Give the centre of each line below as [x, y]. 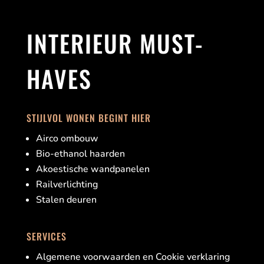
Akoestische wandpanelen [93, 169]
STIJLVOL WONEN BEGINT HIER [88, 118]
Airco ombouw [67, 138]
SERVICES [46, 237]
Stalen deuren [66, 199]
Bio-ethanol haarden [80, 154]
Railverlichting [67, 184]
